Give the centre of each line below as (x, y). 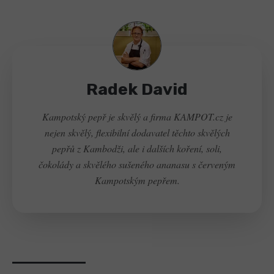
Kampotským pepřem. (137, 180)
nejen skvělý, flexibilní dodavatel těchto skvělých (137, 132)
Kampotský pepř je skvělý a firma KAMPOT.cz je (137, 116)
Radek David (137, 89)
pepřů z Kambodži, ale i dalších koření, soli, (137, 148)
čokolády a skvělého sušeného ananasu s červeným (137, 164)
